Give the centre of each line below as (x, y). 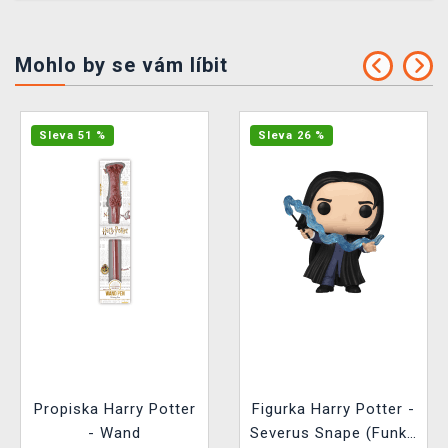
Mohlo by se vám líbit (121, 65)
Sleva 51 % (72, 136)
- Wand (114, 433)
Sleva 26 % (291, 136)
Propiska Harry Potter (114, 409)
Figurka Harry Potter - (333, 409)
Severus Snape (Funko (333, 433)
